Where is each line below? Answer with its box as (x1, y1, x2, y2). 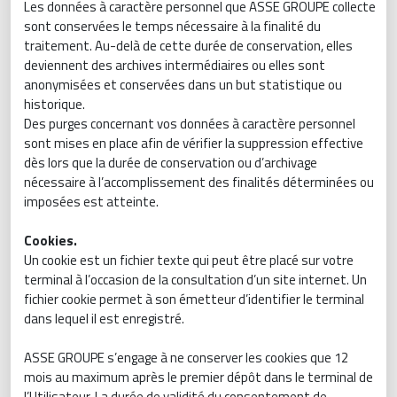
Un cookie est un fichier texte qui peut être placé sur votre (24, 250, 354, 270)
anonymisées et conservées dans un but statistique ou (24, 74, 342, 95)
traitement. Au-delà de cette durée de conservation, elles (24, 35, 353, 56)
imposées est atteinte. (24, 191, 159, 212)
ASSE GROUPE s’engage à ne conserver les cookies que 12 (24, 347, 348, 368)
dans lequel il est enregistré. (24, 308, 184, 329)
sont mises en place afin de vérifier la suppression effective (24, 133, 363, 153)
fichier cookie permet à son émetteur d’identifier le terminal (24, 289, 364, 309)
